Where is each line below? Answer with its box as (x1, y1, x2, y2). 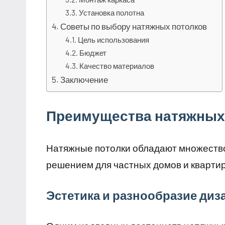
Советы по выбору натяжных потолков (60, 21, 207, 32)
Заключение (60, 74, 108, 85)
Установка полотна (79, 8, 145, 18)
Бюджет (79, 48, 107, 58)
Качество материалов (79, 61, 155, 71)
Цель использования (78, 35, 150, 45)
